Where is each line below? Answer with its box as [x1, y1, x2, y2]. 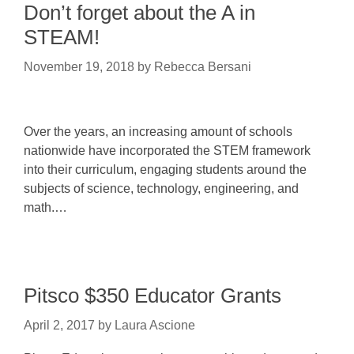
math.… [24, 201, 67, 214]
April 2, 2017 [24, 318, 95, 332]
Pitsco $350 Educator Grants [24, 284, 281, 307]
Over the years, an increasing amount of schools [24, 125, 292, 138]
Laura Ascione [115, 318, 195, 332]
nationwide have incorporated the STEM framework [24, 144, 311, 157]
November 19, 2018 [24, 60, 134, 73]
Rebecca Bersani [154, 60, 251, 73]
